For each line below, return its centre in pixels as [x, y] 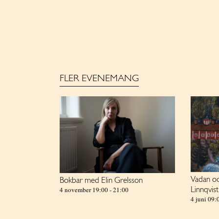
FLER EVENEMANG [99, 79]
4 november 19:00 [84, 190]
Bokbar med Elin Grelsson [101, 181]
